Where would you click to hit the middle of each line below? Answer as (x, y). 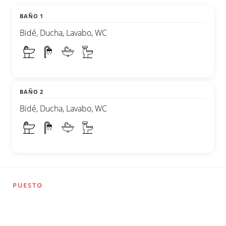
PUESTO (28, 185)
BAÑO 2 (32, 91)
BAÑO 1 (32, 16)
